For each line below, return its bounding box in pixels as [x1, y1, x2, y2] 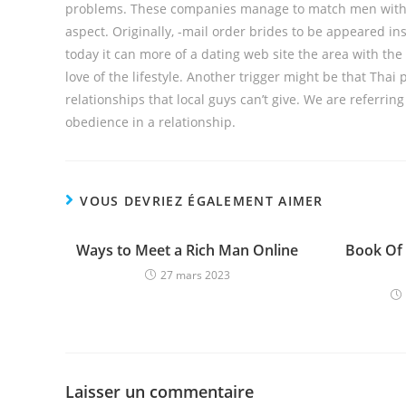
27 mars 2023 [159, 267, 230, 283]
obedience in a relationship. [65, 113, 236, 130]
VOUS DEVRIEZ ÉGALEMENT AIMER [80, 192, 324, 209]
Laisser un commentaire [65, 381, 254, 402]
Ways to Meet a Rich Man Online [76, 240, 299, 260]
